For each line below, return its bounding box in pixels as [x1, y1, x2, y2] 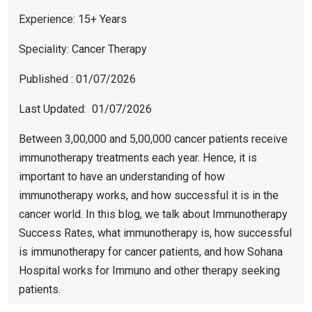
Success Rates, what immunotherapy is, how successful [19, 226, 292, 240]
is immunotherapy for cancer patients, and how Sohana [19, 245, 283, 259]
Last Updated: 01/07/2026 [19, 102, 152, 116]
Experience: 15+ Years [19, 13, 127, 26]
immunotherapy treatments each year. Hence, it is [19, 151, 257, 165]
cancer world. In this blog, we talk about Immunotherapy [19, 208, 288, 221]
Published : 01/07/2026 [19, 72, 136, 86]
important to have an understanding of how [19, 170, 225, 184]
